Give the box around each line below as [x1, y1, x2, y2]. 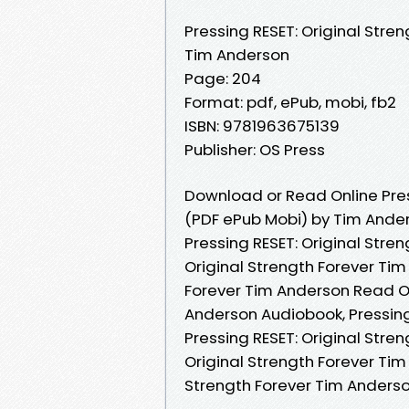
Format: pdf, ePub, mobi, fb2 [184, 90, 396, 113]
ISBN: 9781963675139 [184, 114, 340, 137]
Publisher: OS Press [184, 138, 325, 161]
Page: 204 [184, 67, 261, 89]
